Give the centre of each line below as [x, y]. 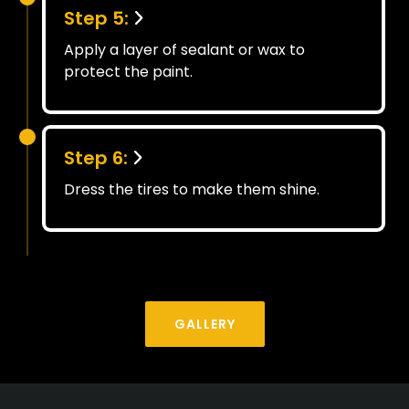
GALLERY [204, 324]
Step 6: [96, 157]
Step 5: [96, 18]
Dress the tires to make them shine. [192, 189]
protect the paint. [128, 71]
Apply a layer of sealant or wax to [184, 49]
